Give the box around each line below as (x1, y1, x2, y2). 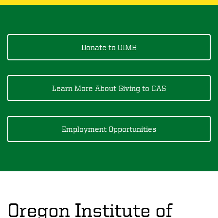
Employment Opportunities (62, 124, 156, 133)
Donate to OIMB (81, 42, 137, 52)
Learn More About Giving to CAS (52, 83, 166, 92)
